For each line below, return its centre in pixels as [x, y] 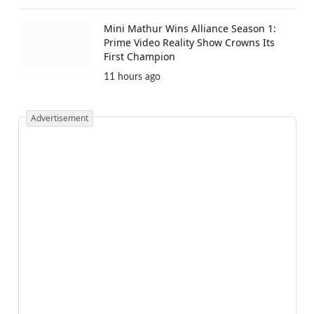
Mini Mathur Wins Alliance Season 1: [190, 28]
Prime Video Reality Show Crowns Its [189, 42]
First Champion [139, 56]
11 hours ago [132, 77]
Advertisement [60, 118]
